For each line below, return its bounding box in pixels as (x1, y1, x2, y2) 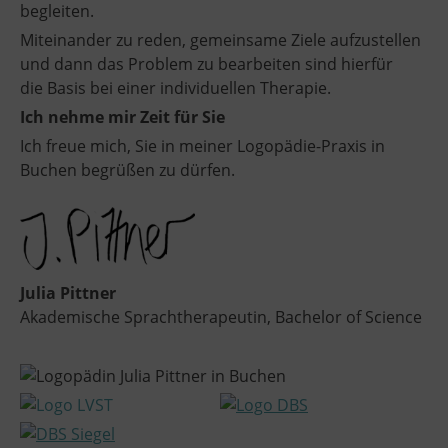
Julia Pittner (20, 281, 116, 304)
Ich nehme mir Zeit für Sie (20, 106, 225, 129)
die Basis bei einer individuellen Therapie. (20, 77, 331, 100)
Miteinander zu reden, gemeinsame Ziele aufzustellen (20, 29, 421, 52)
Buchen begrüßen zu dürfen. (20, 159, 235, 182)
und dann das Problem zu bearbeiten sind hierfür (20, 53, 393, 76)
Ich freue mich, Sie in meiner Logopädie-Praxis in (20, 135, 385, 158)
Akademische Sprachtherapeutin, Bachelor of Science (20, 305, 426, 328)
